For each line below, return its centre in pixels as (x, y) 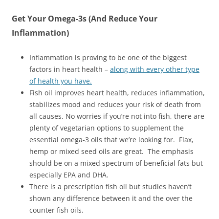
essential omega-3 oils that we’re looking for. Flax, (111, 140)
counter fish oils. (56, 210)
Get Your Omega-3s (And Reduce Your (85, 19)
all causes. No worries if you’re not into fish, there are (117, 116)
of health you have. (61, 81)
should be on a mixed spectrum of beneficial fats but (116, 163)
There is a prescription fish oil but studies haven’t (110, 186)
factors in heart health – (70, 69)
